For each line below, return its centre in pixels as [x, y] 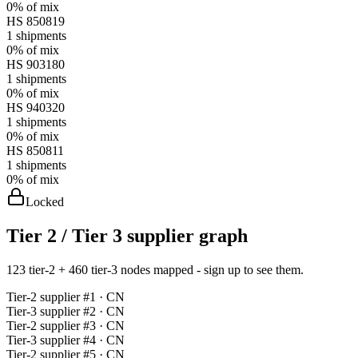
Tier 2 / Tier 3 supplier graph [127, 235]
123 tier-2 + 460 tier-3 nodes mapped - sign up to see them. [155, 269]
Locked [45, 201]
